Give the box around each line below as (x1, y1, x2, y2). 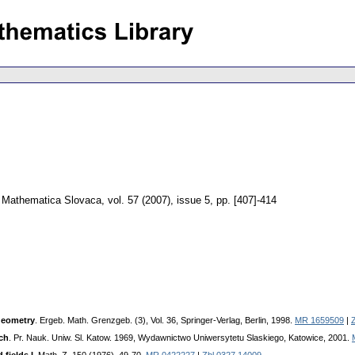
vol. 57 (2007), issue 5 (108, 194, 210, 207)
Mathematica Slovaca (2, 194, 101, 207)
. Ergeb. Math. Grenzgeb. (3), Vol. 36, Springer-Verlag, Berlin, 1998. (35, 315, 295, 326)
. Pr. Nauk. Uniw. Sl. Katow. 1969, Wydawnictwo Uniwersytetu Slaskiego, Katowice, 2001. (9, 333, 352, 343)
